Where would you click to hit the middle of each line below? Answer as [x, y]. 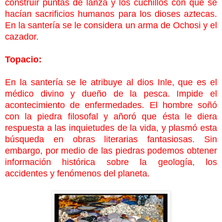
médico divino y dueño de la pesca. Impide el [111, 93]
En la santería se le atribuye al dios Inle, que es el [111, 82]
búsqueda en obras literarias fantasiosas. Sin [111, 139]
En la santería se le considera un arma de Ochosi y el [111, 25]
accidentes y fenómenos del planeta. [77, 173]
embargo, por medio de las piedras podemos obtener [111, 150]
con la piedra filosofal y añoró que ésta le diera [111, 116]
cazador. [22, 36]
